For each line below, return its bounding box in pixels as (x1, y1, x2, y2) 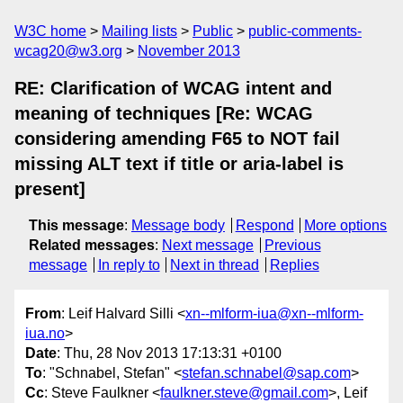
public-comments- (248, 23, 362, 39)
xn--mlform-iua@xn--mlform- (185, 306, 363, 322)
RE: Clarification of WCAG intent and (14, 78, 332, 98)
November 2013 (138, 43, 240, 58)
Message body (131, 218, 225, 233)
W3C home (14, 23, 86, 39)
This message (29, 218, 124, 233)
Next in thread (170, 257, 260, 273)
